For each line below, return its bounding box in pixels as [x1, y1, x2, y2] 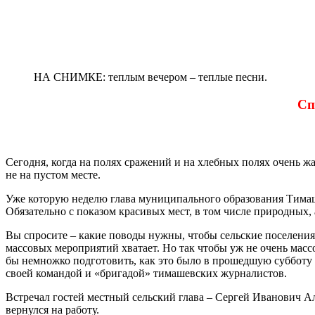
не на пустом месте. [6, 169, 101, 181]
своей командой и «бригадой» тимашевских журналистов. [6, 267, 287, 280]
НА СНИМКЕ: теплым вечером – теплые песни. [34, 70, 267, 83]
